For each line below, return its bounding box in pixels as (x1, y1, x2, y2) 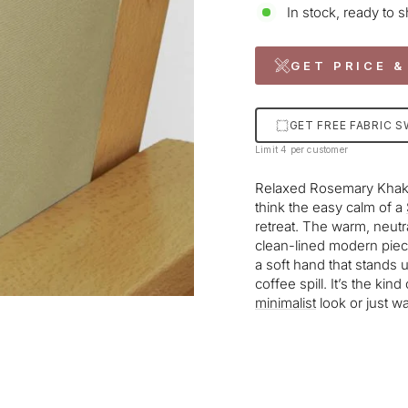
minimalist (255, 294, 316, 312)
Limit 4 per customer (255, 144, 348, 156)
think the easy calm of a (255, 199, 406, 217)
